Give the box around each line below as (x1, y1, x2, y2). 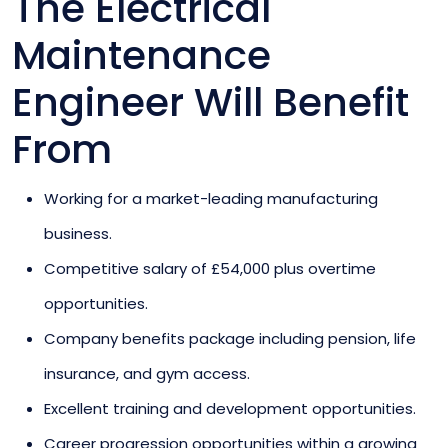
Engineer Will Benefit (12, 74, 409, 130)
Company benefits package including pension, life (44, 327, 416, 349)
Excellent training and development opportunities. (44, 397, 416, 419)
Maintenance (12, 27, 271, 83)
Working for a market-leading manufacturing (44, 187, 378, 209)
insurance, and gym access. (44, 362, 250, 384)
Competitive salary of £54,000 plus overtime (44, 257, 376, 279)
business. (44, 222, 112, 244)
